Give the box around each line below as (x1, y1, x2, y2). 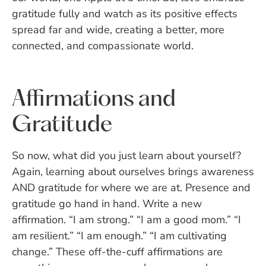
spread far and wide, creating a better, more (12, 22, 224, 37)
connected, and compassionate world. (12, 38, 194, 53)
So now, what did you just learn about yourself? (12, 148, 241, 163)
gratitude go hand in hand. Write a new (12, 196, 202, 211)
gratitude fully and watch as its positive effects (12, 6, 237, 21)
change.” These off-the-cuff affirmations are (12, 244, 223, 259)
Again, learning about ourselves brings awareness (12, 164, 254, 179)
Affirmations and (12, 88, 176, 110)
